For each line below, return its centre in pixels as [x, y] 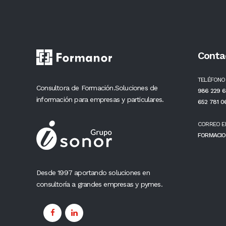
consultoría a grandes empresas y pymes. [99, 184]
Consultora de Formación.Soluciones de [97, 88]
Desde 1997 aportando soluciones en [93, 172]
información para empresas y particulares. [100, 99]
